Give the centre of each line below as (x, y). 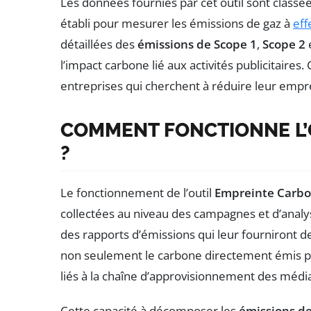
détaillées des (99, 44)
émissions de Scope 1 (197, 44)
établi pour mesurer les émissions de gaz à (177, 23)
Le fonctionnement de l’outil (137, 192)
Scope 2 (284, 44)
